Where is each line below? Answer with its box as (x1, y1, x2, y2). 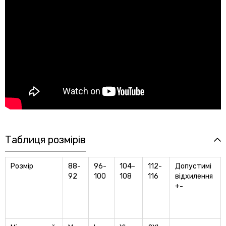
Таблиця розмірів (5, 133, 86, 146)
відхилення (175, 172, 213, 181)
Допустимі (175, 161, 211, 171)
